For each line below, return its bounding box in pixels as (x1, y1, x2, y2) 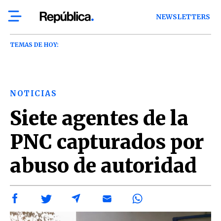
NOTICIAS (10, 89, 57, 98)
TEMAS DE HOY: (10, 41, 59, 48)
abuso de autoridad (10, 153, 197, 178)
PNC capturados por (10, 130, 204, 154)
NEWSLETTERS (156, 13, 211, 21)
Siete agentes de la (10, 106, 188, 131)
